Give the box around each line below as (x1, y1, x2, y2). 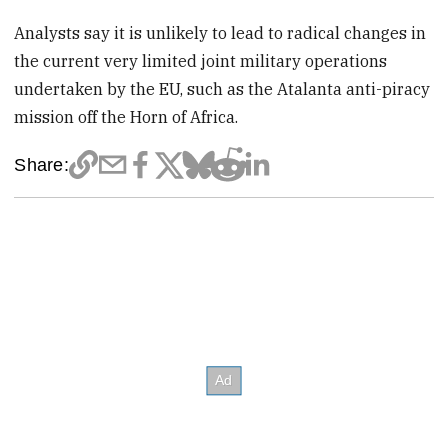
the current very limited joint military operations (14, 51, 388, 72)
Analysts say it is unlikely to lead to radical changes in (14, 23, 427, 44)
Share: (14, 154, 69, 176)
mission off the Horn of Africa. (14, 107, 239, 128)
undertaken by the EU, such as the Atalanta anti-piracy (14, 79, 431, 100)
